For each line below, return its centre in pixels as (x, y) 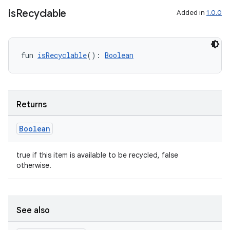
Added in (191, 13)
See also (33, 210)
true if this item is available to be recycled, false (97, 155)
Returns (32, 105)
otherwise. (34, 165)
